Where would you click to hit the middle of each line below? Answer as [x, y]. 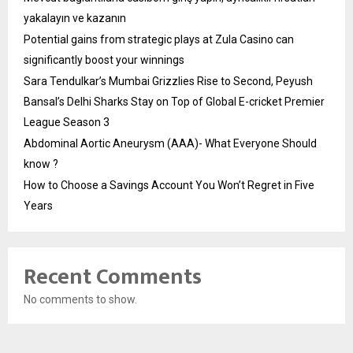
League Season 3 [67, 122]
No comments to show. [80, 299]
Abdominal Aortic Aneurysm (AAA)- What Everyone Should [170, 143]
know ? [41, 163]
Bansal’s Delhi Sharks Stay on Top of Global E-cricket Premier [174, 101]
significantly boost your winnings [104, 59]
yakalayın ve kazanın [75, 18]
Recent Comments [113, 277]
